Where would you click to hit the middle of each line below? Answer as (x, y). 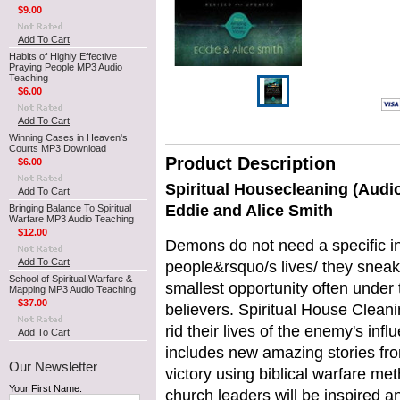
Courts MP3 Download (58, 148)
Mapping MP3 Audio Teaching (72, 289)
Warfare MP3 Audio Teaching (71, 219)
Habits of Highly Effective (63, 56)
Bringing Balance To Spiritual (70, 208)
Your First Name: (46, 388)
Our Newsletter (53, 367)
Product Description (250, 163)
